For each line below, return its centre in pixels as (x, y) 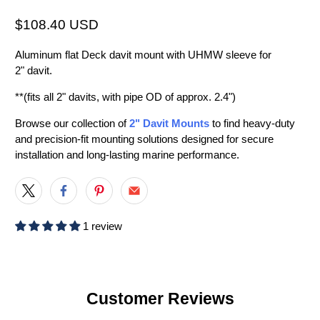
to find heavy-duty (252, 124)
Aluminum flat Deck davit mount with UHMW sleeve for (144, 55)
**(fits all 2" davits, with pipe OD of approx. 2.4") (126, 97)
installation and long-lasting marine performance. (127, 155)
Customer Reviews (160, 299)
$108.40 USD (57, 25)
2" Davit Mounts (170, 124)
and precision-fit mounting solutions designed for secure (145, 139)
